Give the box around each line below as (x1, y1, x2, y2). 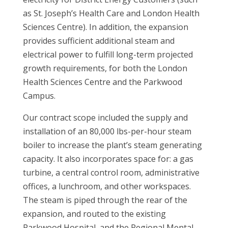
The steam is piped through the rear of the (22, 194, 187, 206)
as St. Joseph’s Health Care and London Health (22, 8, 199, 19)
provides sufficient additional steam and (22, 35, 175, 46)
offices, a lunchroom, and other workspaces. (22, 181, 191, 192)
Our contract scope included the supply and (22, 112, 188, 123)
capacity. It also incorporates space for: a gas (22, 153, 193, 164)
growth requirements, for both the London (22, 63, 187, 74)
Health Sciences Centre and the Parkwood (22, 76, 182, 88)
